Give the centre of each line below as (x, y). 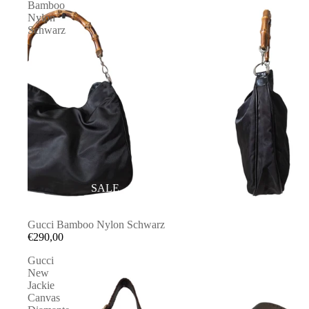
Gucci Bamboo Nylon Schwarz (96, 225)
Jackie (41, 285)
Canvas (44, 298)
